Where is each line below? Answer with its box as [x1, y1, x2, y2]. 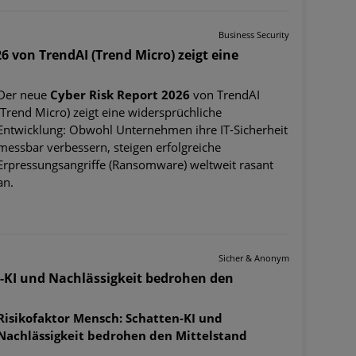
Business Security [219, 28, 289, 41]
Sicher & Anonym [219, 252, 289, 265]
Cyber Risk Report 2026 [49, 86, 190, 103]
